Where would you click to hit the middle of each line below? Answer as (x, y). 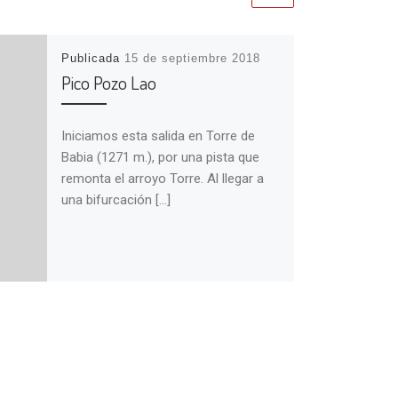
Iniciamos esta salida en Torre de (158, 135)
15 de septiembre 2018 (192, 59)
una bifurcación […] (115, 199)
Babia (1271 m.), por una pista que (160, 157)
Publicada (92, 59)
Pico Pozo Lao (108, 83)
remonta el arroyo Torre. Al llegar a (162, 178)
